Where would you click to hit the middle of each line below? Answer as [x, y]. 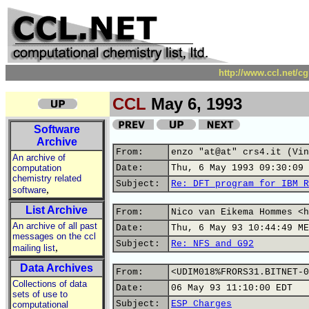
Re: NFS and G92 [212, 244]
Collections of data [50, 284]
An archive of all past [55, 226]
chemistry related [47, 178]
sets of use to [40, 294]
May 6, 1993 [194, 104]
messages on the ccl [54, 236]
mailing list [34, 248]
